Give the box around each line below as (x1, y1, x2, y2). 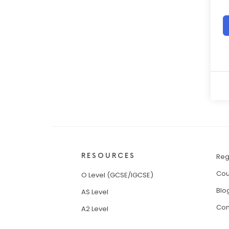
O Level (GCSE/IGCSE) (81, 170, 153, 180)
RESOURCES (81, 152, 135, 161)
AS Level (81, 187, 108, 197)
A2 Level (81, 204, 108, 214)
